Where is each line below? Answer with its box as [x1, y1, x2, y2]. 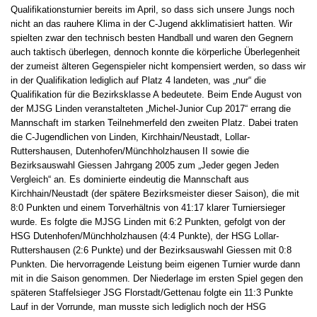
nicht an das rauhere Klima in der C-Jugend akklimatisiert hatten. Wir [11, 18, 292, 30]
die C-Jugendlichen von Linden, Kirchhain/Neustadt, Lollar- [11, 132, 250, 143]
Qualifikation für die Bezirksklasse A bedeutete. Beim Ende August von [11, 89, 301, 100]
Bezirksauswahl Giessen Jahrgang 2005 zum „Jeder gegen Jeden [11, 160, 279, 171]
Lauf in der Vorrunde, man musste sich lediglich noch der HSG [11, 301, 266, 313]
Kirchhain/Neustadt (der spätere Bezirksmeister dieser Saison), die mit [11, 188, 299, 200]
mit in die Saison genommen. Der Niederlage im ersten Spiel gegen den [11, 273, 303, 284]
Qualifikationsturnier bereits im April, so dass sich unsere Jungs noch [11, 4, 294, 16]
